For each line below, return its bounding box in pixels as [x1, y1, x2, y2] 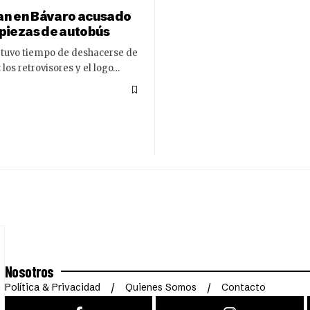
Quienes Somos [125, 280, 197, 293]
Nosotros [4, 262, 54, 280]
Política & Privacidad [4, 280, 100, 293]
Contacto [221, 280, 266, 293]
